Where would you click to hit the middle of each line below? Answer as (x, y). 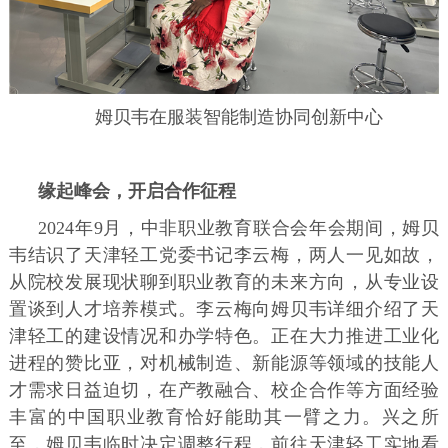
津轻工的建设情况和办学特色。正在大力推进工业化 (224, 336)
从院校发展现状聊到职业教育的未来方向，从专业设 (224, 282)
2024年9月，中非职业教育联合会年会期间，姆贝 (239, 228)
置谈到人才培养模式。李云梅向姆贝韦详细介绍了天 (224, 309)
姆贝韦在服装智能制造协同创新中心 (238, 117)
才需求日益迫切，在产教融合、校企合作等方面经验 (224, 390)
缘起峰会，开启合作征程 (137, 191)
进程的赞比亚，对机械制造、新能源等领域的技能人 (224, 363)
